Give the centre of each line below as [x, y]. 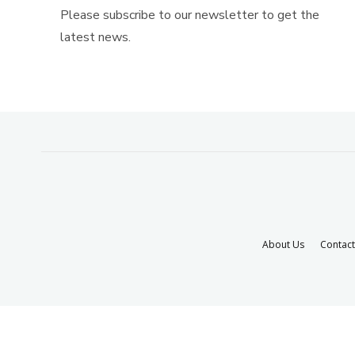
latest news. [95, 38]
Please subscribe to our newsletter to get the [190, 15]
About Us [283, 244]
